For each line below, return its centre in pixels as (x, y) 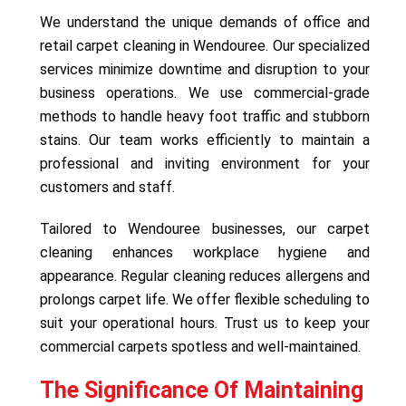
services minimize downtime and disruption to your (205, 69)
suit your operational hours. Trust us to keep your (205, 323)
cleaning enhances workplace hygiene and (205, 252)
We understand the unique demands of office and (205, 22)
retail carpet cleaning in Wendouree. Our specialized (205, 45)
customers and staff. (107, 187)
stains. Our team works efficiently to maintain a (205, 140)
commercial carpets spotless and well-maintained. (200, 346)
